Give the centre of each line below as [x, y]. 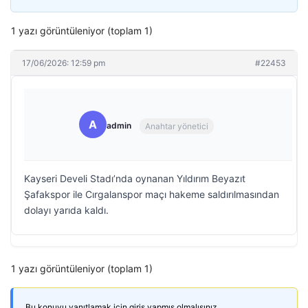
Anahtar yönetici [177, 126]
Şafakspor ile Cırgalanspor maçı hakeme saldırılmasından [152, 194]
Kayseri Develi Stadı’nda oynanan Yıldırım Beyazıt [135, 178]
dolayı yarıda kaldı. [66, 210]
